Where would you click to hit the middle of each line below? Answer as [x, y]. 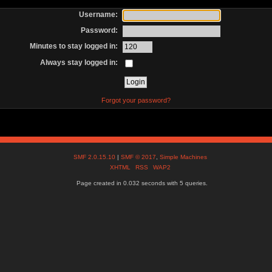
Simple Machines [184, 157]
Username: [99, 14]
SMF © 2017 [139, 157]
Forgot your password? [136, 100]
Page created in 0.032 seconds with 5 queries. [142, 183]
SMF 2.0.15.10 [96, 157]
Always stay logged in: [79, 62]
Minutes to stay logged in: [74, 46]
